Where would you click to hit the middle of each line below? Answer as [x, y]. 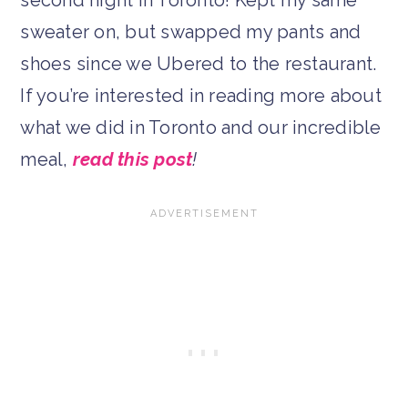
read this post [133, 159]
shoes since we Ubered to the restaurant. [199, 63]
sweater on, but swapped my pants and [191, 31]
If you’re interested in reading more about [201, 95]
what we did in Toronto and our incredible [201, 127]
